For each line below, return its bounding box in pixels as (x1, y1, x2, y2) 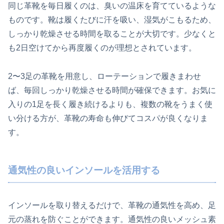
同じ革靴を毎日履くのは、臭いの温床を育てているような (8, 1, 216, 10)
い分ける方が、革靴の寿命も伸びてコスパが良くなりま (8, 113, 208, 122)
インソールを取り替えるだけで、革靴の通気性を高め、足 (8, 201, 216, 210)
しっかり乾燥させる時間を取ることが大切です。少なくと (8, 29, 216, 38)
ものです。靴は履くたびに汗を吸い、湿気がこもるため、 (8, 15, 216, 24)
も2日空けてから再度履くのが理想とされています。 (8, 43, 196, 52)
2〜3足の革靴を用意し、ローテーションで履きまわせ (8, 71, 201, 80)
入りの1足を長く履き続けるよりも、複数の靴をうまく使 (8, 99, 212, 108)
